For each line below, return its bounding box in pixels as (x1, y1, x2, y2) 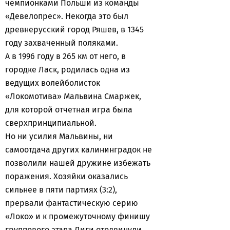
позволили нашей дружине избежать (5, 158, 150, 168)
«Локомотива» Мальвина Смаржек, (5, 91, 141, 101)
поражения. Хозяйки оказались (5, 171, 128, 181)
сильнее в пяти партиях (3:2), (5, 185, 117, 195)
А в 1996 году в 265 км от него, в (5, 51, 126, 61)
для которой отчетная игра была (5, 105, 132, 114)
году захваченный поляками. (5, 38, 120, 48)
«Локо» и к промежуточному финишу (5, 212, 150, 221)
